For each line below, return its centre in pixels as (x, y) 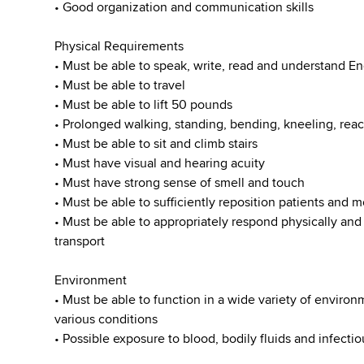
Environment (91, 280)
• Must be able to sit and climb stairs (156, 144)
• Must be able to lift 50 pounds (144, 105)
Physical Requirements (119, 46)
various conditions (106, 319)
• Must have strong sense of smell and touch (180, 183)
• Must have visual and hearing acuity (160, 163)
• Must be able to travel (120, 85)
